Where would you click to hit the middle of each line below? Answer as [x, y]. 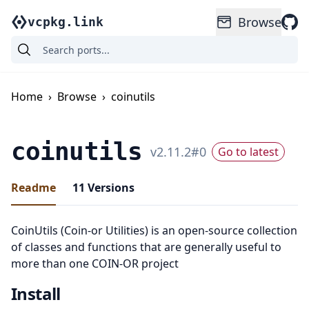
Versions [110, 188]
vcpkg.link [66, 22]
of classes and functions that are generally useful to [146, 247]
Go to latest [248, 152]
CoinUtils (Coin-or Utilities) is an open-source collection [154, 230]
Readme [33, 188]
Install [36, 293]
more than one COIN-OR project [95, 263]
